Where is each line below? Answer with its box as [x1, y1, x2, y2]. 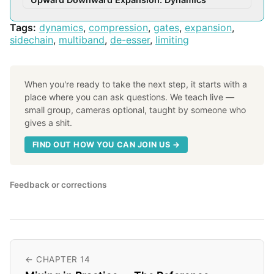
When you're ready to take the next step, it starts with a [24, 79, 247, 90]
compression [88, 21, 148, 34]
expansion [184, 21, 232, 34]
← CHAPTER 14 [25, 254, 90, 264]
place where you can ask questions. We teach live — [24, 92, 234, 103]
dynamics [39, 21, 83, 34]
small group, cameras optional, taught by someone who [24, 105, 246, 116]
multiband [59, 34, 105, 46]
